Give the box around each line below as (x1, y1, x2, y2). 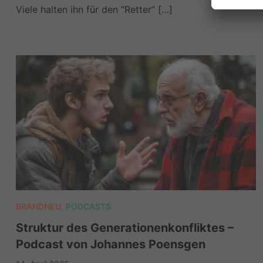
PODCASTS (65, 201, 111, 212)
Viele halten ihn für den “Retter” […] (15, 4, 173, 16)
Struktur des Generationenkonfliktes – (15, 221, 234, 235)
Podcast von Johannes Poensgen (15, 237, 205, 252)
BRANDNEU (15, 201, 61, 212)
